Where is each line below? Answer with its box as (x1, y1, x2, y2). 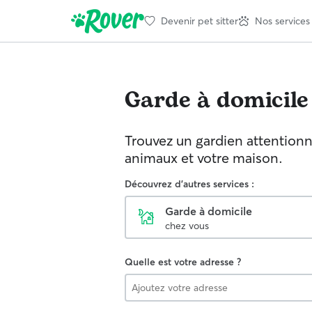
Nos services (255, 14, 310, 27)
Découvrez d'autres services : (125, 178, 254, 190)
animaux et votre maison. (125, 149, 283, 166)
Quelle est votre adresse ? (125, 256, 241, 268)
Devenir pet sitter (161, 14, 238, 27)
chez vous (165, 219, 209, 232)
